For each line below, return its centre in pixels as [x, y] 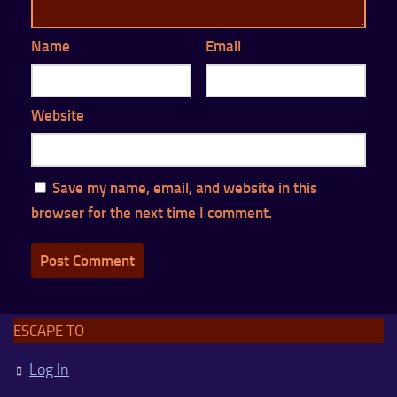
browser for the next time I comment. [152, 212]
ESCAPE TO [49, 330]
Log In [49, 369]
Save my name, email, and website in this [185, 187]
